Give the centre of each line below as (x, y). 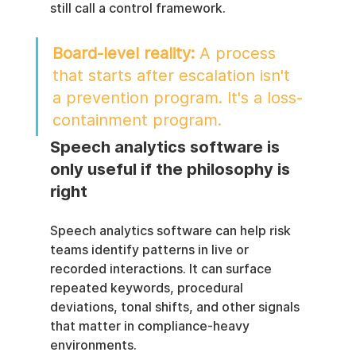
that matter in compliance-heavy (151, 327)
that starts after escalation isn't (173, 76)
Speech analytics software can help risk (172, 231)
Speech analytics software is (166, 147)
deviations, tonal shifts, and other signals (176, 308)
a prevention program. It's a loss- (177, 98)
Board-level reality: (123, 54)
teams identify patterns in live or (151, 250)
